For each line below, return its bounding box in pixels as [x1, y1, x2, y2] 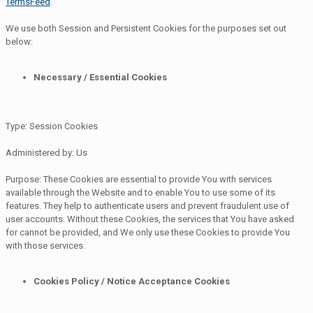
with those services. [6, 240, 85, 251]
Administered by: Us [6, 147, 87, 158]
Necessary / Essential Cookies [34, 71, 167, 82]
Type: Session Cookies [6, 120, 98, 131]
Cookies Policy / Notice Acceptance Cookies [34, 275, 230, 286]
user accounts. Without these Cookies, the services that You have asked [6, 213, 294, 224]
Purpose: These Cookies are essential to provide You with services [6, 173, 272, 184]
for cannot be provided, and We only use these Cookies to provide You [6, 226, 290, 238]
